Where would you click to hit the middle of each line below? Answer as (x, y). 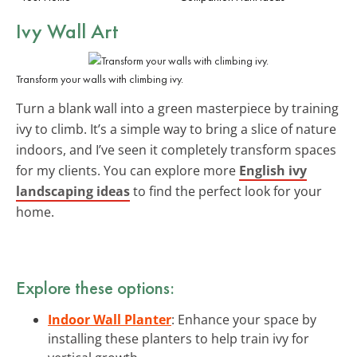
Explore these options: (95, 287)
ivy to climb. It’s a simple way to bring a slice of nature (176, 129)
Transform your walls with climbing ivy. (100, 78)
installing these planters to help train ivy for (178, 338)
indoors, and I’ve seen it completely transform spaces (176, 149)
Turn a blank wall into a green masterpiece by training (177, 108)
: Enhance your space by (244, 319)
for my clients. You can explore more (127, 170)
